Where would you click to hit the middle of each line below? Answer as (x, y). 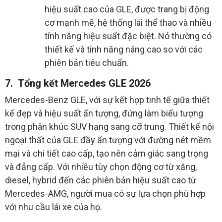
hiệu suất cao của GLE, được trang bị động (127, 9)
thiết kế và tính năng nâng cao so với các (124, 50)
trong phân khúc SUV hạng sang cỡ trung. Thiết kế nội (110, 127)
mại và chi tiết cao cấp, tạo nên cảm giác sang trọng (107, 154)
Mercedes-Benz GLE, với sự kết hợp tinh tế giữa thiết (107, 100)
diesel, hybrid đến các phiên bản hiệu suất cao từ (101, 180)
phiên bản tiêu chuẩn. (87, 63)
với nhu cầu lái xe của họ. (54, 207)
